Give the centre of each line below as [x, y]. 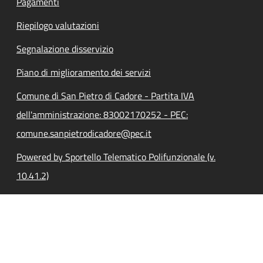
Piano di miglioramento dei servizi [84, 72]
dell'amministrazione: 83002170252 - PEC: [102, 114]
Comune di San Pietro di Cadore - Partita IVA [105, 95]
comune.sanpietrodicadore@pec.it [84, 133]
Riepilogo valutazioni [58, 25]
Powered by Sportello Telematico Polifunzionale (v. [116, 156]
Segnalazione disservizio [65, 48]
